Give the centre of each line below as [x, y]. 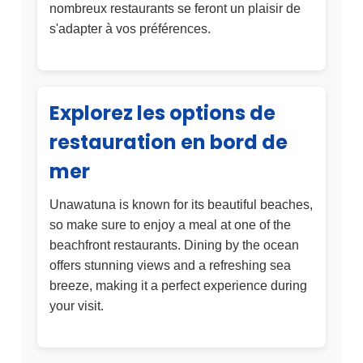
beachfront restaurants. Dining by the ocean [174, 246]
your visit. [77, 306]
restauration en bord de [169, 143]
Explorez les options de [162, 113]
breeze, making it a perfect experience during [178, 286]
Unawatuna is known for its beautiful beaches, [181, 205]
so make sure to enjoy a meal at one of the [170, 225]
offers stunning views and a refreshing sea [170, 266]
